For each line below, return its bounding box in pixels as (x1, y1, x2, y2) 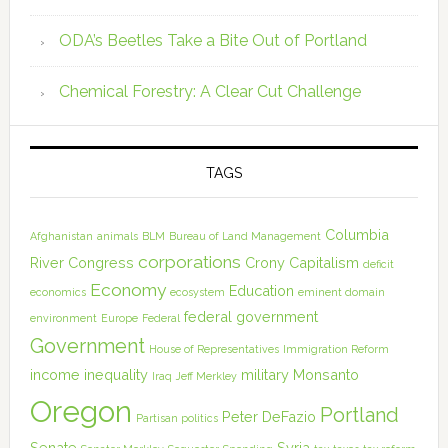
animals (96, 230, 138, 242)
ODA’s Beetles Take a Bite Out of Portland (58, 31, 367, 50)
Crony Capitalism (244, 254, 359, 271)
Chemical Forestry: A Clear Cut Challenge (58, 82, 361, 101)
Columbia (324, 226, 389, 243)
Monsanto (292, 366, 359, 383)
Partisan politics (135, 412, 218, 424)
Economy (89, 280, 166, 300)
